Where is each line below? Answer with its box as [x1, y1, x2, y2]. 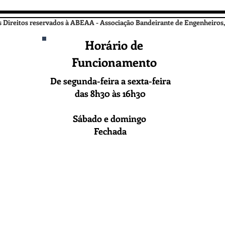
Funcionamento [71, 53, 157, 70]
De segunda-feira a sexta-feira [50, 74, 171, 87]
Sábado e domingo [72, 112, 148, 125]
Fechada [94, 125, 127, 137]
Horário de [85, 36, 143, 53]
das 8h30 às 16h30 [75, 87, 146, 99]
